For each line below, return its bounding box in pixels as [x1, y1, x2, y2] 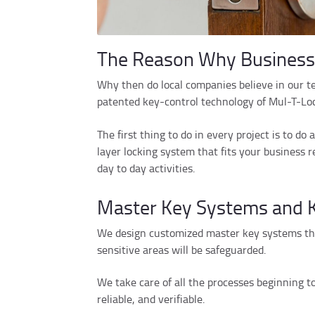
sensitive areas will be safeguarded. [97, 241, 266, 257]
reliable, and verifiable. [97, 291, 205, 307]
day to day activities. [97, 160, 195, 176]
